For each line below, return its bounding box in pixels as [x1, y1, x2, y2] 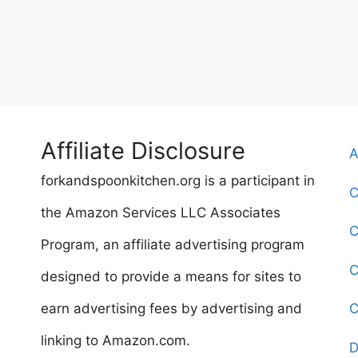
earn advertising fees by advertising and [40, 300, 302, 317]
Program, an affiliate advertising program [40, 237, 304, 253]
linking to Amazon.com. [40, 332, 190, 349]
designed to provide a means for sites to [40, 268, 301, 285]
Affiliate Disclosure [40, 137, 245, 165]
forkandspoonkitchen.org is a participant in [40, 173, 315, 189]
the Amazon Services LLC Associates [40, 205, 280, 221]
